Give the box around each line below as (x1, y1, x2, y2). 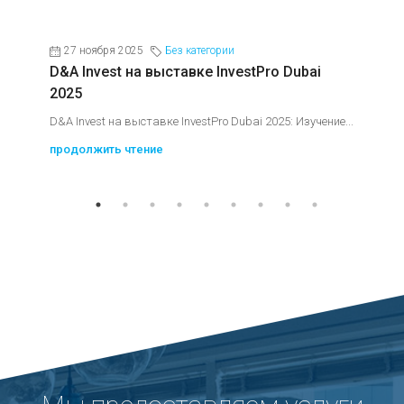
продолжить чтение (50, 142, 163, 156)
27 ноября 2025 (64, 44, 143, 57)
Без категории (165, 44, 234, 57)
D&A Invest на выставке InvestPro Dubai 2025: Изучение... (50, 115, 353, 128)
